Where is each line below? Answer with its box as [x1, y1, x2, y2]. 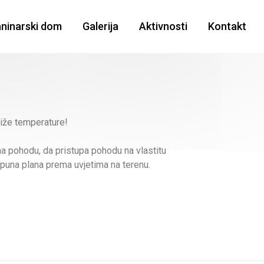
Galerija [82, 20, 118, 32]
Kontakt [207, 20, 246, 32]
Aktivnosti [138, 20, 187, 32]
